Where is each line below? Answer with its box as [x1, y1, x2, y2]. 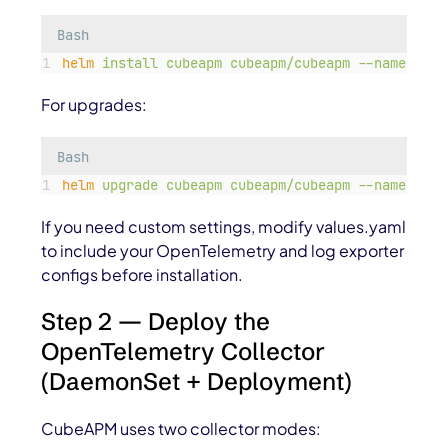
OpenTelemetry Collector [41, 337, 326, 367]
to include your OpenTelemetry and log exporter [41, 240, 405, 262]
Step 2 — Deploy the [41, 307, 271, 337]
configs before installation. [41, 264, 244, 286]
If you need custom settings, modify [41, 216, 317, 238]
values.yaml [316, 216, 407, 238]
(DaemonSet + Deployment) [41, 367, 353, 397]
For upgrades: [41, 94, 148, 116]
